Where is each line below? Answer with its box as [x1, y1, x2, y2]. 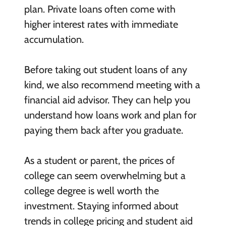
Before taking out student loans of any [24, 63, 187, 76]
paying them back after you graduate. [24, 124, 183, 136]
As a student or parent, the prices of [24, 154, 175, 166]
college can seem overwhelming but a [24, 169, 186, 182]
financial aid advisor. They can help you [24, 93, 190, 106]
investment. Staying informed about [24, 199, 179, 212]
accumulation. [24, 33, 84, 45]
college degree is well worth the [24, 184, 159, 197]
